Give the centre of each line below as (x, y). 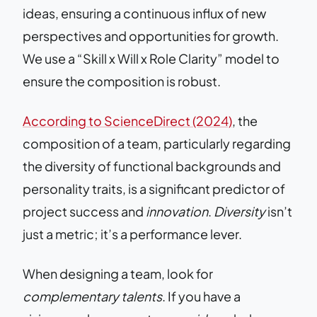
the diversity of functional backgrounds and (152, 166)
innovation (177, 211)
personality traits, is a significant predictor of (154, 188)
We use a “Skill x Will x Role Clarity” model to (151, 58)
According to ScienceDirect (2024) (127, 120)
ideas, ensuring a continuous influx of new (144, 13)
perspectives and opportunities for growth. (151, 35)
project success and (84, 211)
